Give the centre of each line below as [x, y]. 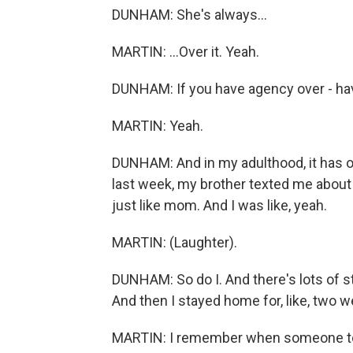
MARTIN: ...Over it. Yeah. [186, 52]
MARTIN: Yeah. [158, 126]
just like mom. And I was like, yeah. [219, 205]
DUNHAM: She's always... [190, 15]
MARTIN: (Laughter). [175, 242]
